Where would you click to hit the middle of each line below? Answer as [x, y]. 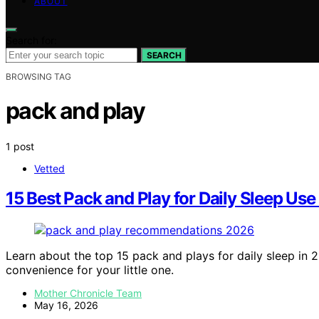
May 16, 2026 [66, 305]
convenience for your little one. [90, 270]
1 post [20, 146]
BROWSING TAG [38, 76]
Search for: [31, 40]
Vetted [49, 168]
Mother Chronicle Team [88, 293]
